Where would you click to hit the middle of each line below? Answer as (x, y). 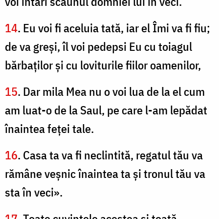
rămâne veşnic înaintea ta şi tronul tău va (105, 174)
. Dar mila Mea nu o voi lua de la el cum (111, 92)
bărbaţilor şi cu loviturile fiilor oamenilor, (103, 65)
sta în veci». (34, 192)
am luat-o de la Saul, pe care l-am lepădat (106, 110)
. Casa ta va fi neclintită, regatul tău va (110, 155)
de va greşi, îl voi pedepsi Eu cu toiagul (99, 47)
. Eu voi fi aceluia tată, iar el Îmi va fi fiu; (114, 28)
